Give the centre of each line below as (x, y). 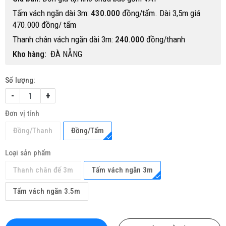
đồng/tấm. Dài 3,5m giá (160, 13)
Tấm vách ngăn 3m (122, 170)
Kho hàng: (30, 54)
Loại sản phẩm (28, 153)
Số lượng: (20, 80)
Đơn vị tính (22, 114)
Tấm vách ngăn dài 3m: (52, 13)
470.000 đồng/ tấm (45, 25)
